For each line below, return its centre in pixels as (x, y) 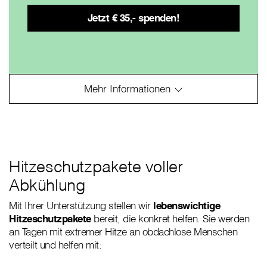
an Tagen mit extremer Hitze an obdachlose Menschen (123, 231)
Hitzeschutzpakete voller (96, 166)
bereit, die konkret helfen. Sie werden (170, 218)
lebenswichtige (187, 205)
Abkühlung (47, 184)
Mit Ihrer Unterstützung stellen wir (81, 205)
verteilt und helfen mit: (55, 244)
